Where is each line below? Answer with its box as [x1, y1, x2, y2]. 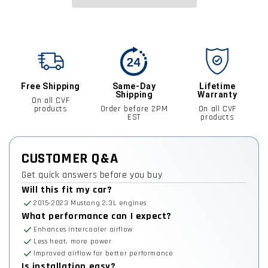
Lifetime [199, 81, 236, 91]
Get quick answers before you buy [22, 168, 163, 181]
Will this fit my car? [22, 183, 112, 196]
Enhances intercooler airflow [33, 224, 133, 234]
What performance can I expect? [22, 209, 172, 223]
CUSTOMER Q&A [22, 149, 118, 167]
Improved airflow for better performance [33, 248, 173, 258]
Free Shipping [21, 81, 81, 91]
